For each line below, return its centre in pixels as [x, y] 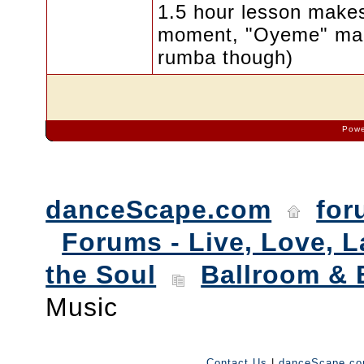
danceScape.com [159, 210]
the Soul [101, 275]
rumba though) [225, 57]
